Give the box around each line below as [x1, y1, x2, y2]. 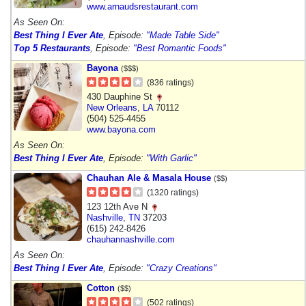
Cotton [87, 282, 115, 293]
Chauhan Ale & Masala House [87, 172, 211, 183]
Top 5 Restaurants [14, 42, 90, 53]
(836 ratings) [147, 77, 194, 87]
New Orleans [87, 102, 137, 113]
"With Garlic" [146, 152, 197, 163]
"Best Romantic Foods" [133, 42, 226, 53]
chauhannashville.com [87, 234, 175, 245]
